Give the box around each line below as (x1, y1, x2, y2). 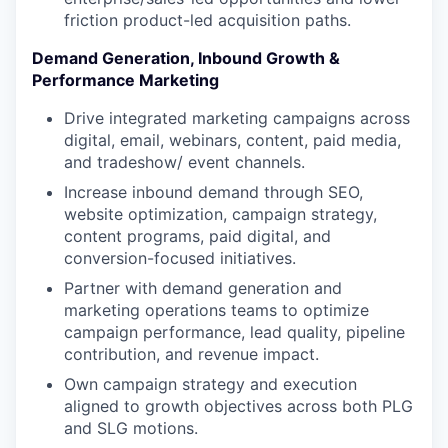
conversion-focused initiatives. (64, 248, 296, 268)
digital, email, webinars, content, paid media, (64, 130, 401, 150)
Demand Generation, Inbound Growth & (32, 48, 340, 68)
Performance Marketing (32, 70, 219, 90)
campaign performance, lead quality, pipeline (64, 322, 405, 342)
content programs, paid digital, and (64, 226, 331, 246)
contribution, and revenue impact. (64, 344, 319, 364)
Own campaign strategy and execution (64, 374, 357, 394)
